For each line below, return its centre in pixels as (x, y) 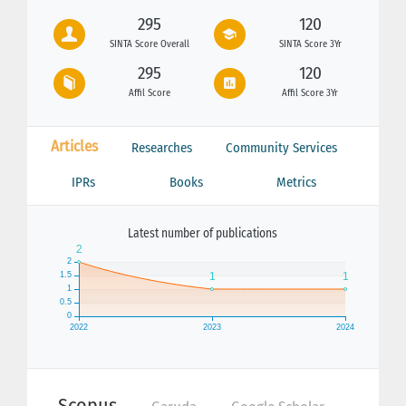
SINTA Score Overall (150, 43)
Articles (75, 146)
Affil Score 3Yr (310, 93)
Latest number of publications (203, 233)
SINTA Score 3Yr (310, 43)
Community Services (281, 147)
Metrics (297, 182)
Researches (162, 147)
